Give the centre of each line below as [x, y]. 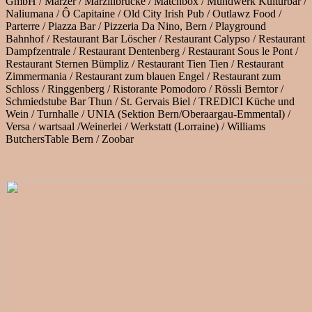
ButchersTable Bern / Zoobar [70, 139]
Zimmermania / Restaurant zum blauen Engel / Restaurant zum [143, 77]
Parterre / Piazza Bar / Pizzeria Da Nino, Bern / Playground [136, 26]
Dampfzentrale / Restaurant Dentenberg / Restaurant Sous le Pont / [152, 52]
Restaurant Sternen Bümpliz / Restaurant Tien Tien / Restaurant [145, 64]
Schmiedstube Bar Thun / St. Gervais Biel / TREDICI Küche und [150, 102]
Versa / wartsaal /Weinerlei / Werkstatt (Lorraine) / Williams [135, 127]
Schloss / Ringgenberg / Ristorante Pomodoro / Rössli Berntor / [145, 89]
